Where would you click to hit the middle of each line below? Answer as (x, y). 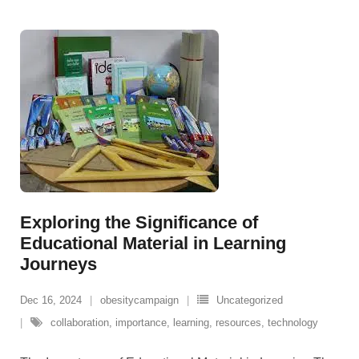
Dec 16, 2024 (51, 301)
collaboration (80, 323)
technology (293, 323)
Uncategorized (250, 301)
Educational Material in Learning (153, 244)
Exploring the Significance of (139, 223)
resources (238, 323)
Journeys (58, 264)
